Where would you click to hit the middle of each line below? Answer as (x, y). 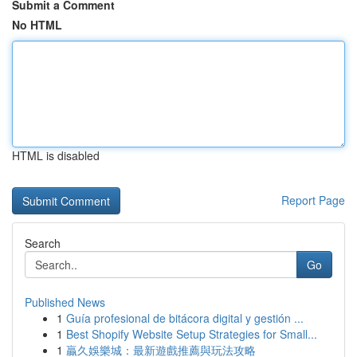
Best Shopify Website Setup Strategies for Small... (192, 334)
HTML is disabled (56, 155)
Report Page (313, 200)
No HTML (37, 25)
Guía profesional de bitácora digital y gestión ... (185, 318)
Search (43, 243)
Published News (65, 302)
